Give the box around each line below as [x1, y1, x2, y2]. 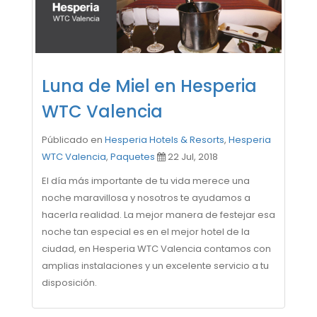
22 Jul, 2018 [166, 150, 218, 163]
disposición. [42, 276, 97, 289]
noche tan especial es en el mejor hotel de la [42, 225, 250, 238]
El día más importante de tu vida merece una [42, 174, 250, 188]
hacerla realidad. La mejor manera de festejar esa [42, 208, 275, 221]
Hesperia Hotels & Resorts [105, 133, 224, 146]
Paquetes [110, 150, 155, 163]
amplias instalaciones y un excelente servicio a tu [42, 259, 269, 272]
